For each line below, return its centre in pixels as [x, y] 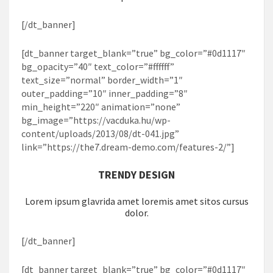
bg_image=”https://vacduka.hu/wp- [96, 120]
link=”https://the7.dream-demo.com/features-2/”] [128, 147]
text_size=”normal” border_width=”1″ [102, 80]
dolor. [136, 212]
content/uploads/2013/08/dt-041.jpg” [100, 133]
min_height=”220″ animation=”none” [101, 106]
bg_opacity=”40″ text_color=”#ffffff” [98, 66]
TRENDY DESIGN [136, 174]
